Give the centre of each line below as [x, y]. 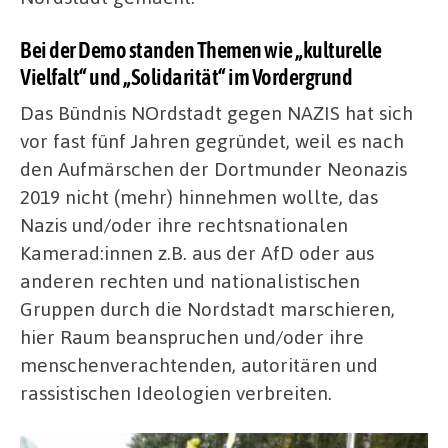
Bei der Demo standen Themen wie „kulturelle [201, 49]
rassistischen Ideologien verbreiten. [176, 392]
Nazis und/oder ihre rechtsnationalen [184, 224]
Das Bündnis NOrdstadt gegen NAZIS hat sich [216, 112]
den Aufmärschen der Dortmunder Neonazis [213, 168]
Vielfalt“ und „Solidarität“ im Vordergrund [186, 76]
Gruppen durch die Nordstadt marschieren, [207, 308]
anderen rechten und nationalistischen [190, 280]
